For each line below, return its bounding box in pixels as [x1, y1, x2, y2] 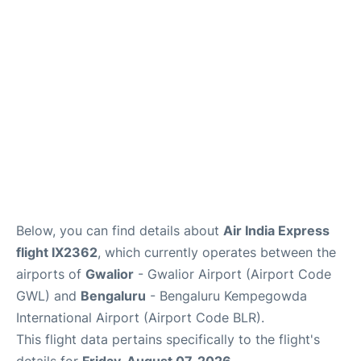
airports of [16, 266, 85, 283]
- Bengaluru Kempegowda [146, 288, 307, 305]
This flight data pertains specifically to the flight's [16, 331, 320, 348]
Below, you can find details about [16, 222, 223, 239]
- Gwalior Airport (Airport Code [134, 266, 331, 283]
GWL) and [16, 288, 81, 305]
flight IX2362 [16, 244, 98, 261]
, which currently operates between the [98, 244, 336, 261]
